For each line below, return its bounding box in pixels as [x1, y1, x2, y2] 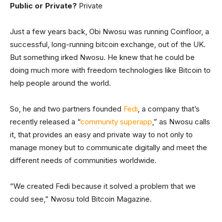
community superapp [80, 117, 152, 126]
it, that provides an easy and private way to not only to [10, 130, 193, 139]
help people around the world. [10, 78, 111, 88]
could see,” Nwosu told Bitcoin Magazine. [10, 194, 152, 204]
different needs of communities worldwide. [10, 156, 157, 165]
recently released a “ [10, 117, 80, 126]
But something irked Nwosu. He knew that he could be [10, 53, 195, 62]
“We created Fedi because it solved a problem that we [10, 181, 196, 191]
